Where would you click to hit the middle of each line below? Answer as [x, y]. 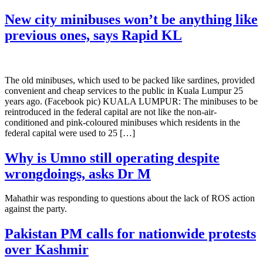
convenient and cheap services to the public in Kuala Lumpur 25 [124, 90]
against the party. [36, 209]
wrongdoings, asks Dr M [78, 173]
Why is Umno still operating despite [112, 158]
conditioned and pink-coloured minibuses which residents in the [122, 122]
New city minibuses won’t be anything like [131, 19]
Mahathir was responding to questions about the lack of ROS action [130, 198]
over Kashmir [47, 250]
